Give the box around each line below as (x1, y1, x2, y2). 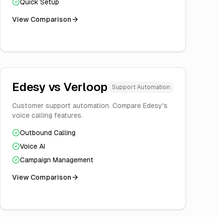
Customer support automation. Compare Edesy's (12, 102, 168, 109)
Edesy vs (12, 80, 63, 93)
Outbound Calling (20, 129, 76, 137)
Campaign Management (20, 156, 93, 164)
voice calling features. (12, 111, 83, 119)
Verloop (63, 80, 108, 93)
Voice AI (20, 142, 45, 150)
